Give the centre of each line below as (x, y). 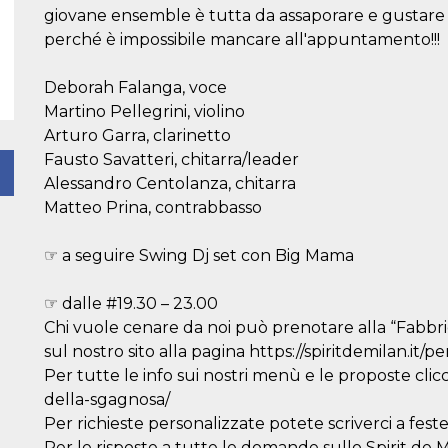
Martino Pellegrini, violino (144, 111)
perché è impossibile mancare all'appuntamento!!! (242, 39)
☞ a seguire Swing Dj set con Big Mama (199, 255)
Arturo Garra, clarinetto (137, 135)
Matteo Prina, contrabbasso (153, 207)
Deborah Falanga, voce (135, 87)
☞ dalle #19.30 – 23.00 (131, 303)
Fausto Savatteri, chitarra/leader (171, 159)
